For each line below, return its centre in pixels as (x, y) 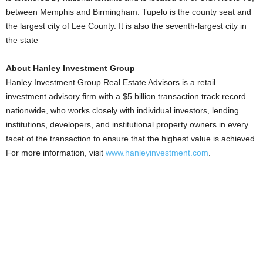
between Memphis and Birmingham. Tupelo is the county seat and (129, 12)
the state (22, 40)
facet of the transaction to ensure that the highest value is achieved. (131, 139)
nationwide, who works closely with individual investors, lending (122, 110)
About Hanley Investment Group (70, 68)
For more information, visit (56, 153)
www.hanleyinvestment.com (157, 153)
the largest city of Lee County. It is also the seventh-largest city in (126, 26)
